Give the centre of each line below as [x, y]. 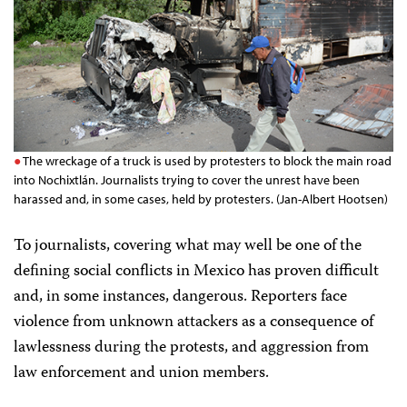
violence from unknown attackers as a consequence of [194, 323]
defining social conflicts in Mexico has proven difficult [196, 272]
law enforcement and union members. [141, 374]
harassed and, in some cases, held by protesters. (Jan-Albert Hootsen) [201, 199]
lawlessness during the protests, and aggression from [191, 348]
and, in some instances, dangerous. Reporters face [180, 298]
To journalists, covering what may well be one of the [188, 247]
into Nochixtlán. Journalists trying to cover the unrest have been [187, 180]
